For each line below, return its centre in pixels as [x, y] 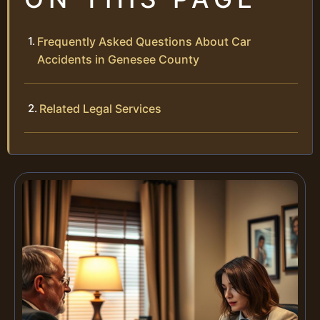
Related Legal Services [100, 108]
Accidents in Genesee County [118, 59]
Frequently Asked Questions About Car [144, 41]
